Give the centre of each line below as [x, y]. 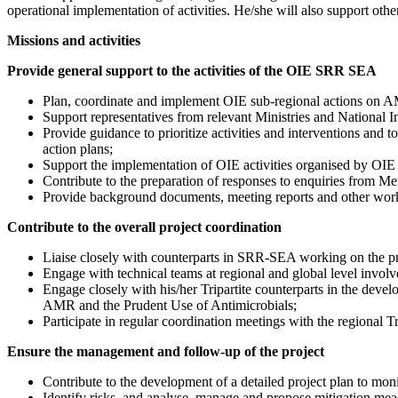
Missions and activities [74, 41]
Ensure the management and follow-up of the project [166, 352]
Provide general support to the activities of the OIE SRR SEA [192, 71]
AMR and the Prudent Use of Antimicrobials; [170, 306]
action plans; [78, 149]
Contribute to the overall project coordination [144, 227]
